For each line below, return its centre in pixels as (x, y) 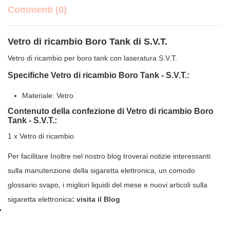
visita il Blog (98, 199)
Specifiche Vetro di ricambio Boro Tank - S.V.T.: (99, 75)
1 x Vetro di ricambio (41, 136)
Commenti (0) (37, 10)
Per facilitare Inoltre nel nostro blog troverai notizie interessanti (109, 156)
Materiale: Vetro (48, 95)
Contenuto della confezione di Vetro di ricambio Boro (111, 111)
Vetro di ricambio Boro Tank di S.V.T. (88, 42)
